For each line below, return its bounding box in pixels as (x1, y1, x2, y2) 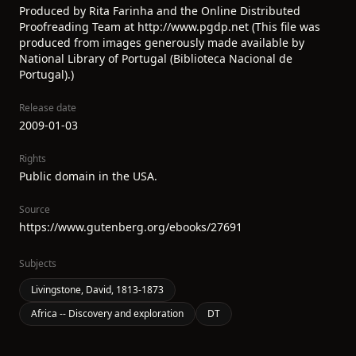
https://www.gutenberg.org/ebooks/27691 (19, 219, 242, 234)
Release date (19, 101, 76, 114)
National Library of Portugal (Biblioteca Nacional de (19, 51, 292, 66)
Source (19, 203, 50, 216)
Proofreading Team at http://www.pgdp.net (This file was (19, 19, 320, 34)
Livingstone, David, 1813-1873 (31, 283, 164, 296)
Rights (19, 152, 46, 165)
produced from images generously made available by (19, 35, 304, 50)
